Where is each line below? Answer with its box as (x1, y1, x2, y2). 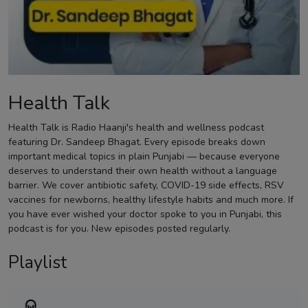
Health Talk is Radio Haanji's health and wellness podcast (8, 121, 264, 134)
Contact (10, 11, 47, 27)
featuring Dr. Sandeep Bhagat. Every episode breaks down (8, 135, 265, 148)
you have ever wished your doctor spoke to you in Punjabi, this (8, 208, 282, 221)
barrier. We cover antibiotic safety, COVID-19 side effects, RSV (8, 179, 284, 192)
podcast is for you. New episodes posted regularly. (8, 222, 230, 235)
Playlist (8, 250, 67, 274)
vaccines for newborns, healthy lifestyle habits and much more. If (8, 193, 294, 206)
